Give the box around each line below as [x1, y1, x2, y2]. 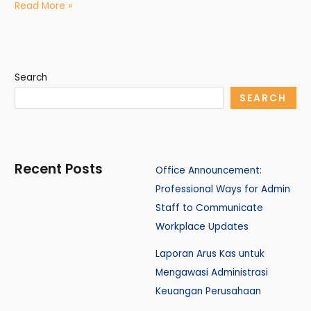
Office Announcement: [155, 164, 262, 178]
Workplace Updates [155, 220, 249, 234]
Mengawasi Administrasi [155, 266, 268, 280]
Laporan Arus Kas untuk [155, 247, 264, 261]
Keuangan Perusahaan [155, 285, 261, 299]
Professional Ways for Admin [155, 183, 290, 196]
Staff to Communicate [155, 201, 263, 215]
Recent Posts [15, 160, 103, 179]
